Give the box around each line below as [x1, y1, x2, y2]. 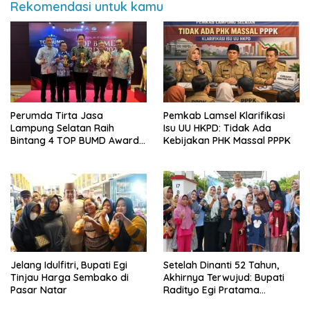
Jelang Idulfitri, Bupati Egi [10, 258, 127, 271]
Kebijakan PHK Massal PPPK [163, 134, 291, 147]
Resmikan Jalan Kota [163, 295, 262, 309]
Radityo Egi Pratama [163, 283, 259, 296]
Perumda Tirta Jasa [10, 109, 103, 122]
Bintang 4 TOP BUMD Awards [10, 134, 144, 147]
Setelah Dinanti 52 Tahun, [163, 258, 279, 271]
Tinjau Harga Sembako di [10, 271, 129, 284]
